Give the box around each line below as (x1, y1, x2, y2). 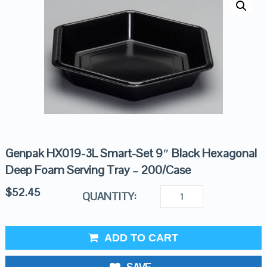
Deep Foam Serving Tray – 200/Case (5, 162, 191, 178)
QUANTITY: (82, 190, 136, 203)
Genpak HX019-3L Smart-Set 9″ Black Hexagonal (5, 145, 257, 161)
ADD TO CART (104, 232, 179, 244)
